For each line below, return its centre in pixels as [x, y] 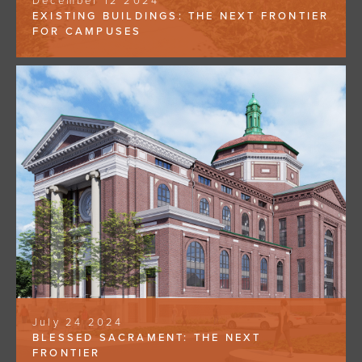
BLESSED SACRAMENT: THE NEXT [147, 338]
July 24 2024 [78, 323]
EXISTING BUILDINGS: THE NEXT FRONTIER [181, 17]
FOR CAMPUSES [87, 32]
